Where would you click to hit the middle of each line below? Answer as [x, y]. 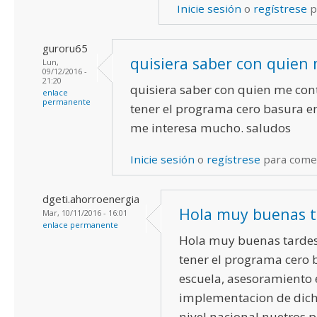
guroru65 [65, 48]
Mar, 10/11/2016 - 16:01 [85, 212]
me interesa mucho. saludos [211, 127]
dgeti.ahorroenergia [91, 198]
